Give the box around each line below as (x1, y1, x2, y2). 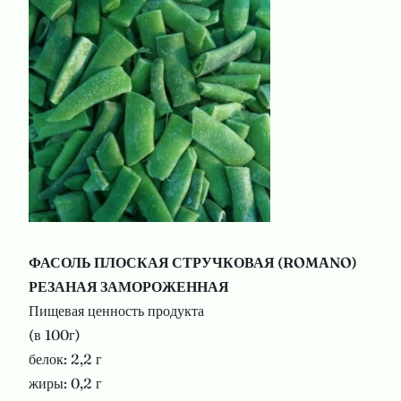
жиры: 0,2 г (29, 374, 102, 392)
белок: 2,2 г (29, 350, 102, 368)
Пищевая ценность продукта (29, 302, 204, 320)
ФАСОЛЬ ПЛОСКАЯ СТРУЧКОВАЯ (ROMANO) (29, 253, 357, 271)
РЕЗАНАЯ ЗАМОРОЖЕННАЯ (29, 277, 229, 295)
